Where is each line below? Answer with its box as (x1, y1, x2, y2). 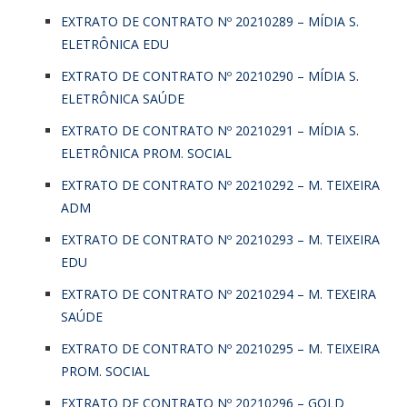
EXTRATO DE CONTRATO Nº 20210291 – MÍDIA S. (61, 121, 359, 139)
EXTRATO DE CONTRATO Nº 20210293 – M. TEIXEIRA (61, 230, 380, 248)
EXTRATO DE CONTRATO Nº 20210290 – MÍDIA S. (61, 66, 359, 84)
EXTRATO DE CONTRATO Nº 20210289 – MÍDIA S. (61, 12, 359, 30)
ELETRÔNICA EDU (61, 35, 169, 53)
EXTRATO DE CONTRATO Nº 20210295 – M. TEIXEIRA (61, 339, 380, 357)
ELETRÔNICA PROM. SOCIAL (61, 144, 232, 162)
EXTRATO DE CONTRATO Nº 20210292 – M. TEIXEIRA (61, 175, 380, 194)
